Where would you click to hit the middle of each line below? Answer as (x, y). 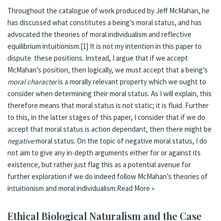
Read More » (136, 188)
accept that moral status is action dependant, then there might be (110, 129)
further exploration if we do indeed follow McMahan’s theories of (108, 176)
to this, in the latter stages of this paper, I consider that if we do (106, 117)
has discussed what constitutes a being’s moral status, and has (105, 22)
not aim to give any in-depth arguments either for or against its (104, 152)
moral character (32, 81)
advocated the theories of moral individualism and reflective (99, 34)
